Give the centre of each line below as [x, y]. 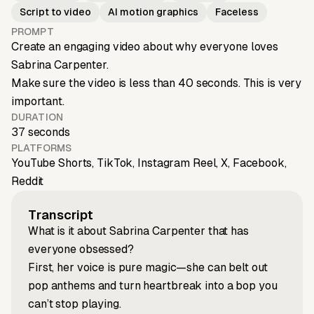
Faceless [237, 12]
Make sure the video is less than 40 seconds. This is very [157, 83]
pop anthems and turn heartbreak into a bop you [153, 286]
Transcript [61, 215]
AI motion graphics [153, 12]
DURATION [37, 117]
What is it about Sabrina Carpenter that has [138, 231]
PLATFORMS [41, 148]
